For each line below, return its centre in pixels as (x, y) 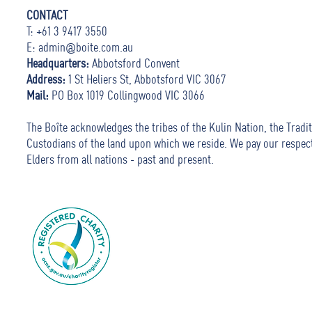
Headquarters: (59, 63)
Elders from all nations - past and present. (120, 159)
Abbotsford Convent (136, 63)
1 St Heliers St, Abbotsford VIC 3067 (146, 79)
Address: (46, 79)
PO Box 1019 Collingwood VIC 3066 (128, 95)
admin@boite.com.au (86, 47)
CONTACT (48, 15)
